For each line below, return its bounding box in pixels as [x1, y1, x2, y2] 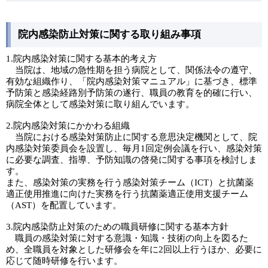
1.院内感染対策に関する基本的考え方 [6, 54, 157, 63]
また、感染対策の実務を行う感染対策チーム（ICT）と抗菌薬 [6, 178, 254, 187]
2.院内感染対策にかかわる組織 [6, 121, 130, 130]
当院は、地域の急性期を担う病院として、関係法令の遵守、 [6, 65, 257, 75]
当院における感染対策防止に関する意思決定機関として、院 [6, 132, 257, 142]
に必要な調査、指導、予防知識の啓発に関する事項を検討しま [6, 155, 257, 165]
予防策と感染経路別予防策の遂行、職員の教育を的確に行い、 [6, 88, 257, 98]
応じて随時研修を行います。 [6, 256, 123, 266]
